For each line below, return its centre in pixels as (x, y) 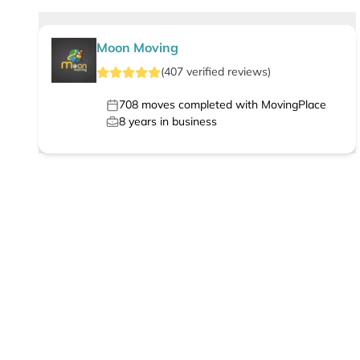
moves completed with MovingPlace (232, 105)
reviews (247, 72)
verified (205, 72)
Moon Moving (137, 48)
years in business (171, 122)
